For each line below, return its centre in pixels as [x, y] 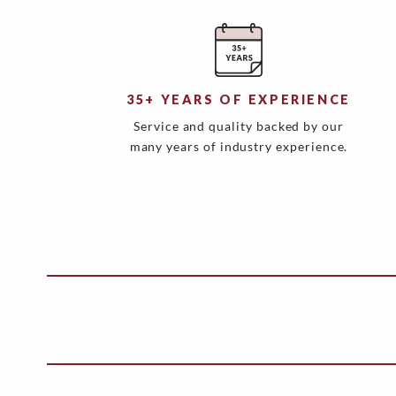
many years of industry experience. [239, 147]
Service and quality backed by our [239, 126]
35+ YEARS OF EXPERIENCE [239, 100]
